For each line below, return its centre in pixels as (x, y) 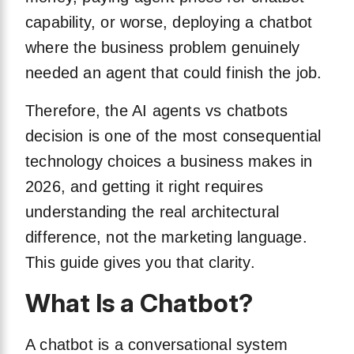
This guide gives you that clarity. (140, 263)
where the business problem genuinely (163, 48)
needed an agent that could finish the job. (174, 73)
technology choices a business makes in (169, 162)
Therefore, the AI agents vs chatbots (157, 111)
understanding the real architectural (153, 212)
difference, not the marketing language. (166, 237)
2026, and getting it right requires (144, 187)
